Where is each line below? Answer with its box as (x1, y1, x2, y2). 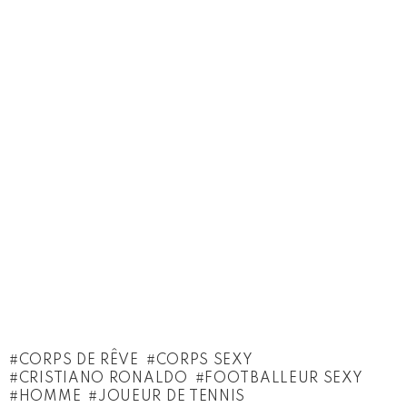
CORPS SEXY (155, 353, 253, 368)
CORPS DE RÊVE (18, 353, 139, 368)
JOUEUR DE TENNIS (97, 390, 246, 404)
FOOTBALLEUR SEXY (204, 372, 363, 386)
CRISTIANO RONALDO (18, 372, 188, 386)
